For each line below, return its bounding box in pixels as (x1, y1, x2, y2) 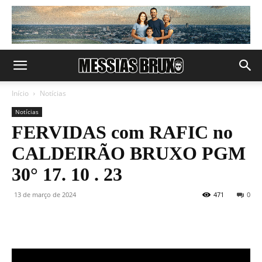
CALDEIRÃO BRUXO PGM (12, 143, 246, 164)
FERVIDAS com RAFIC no (12, 122, 233, 143)
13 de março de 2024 (14, 190, 76, 199)
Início (12, 88, 29, 98)
